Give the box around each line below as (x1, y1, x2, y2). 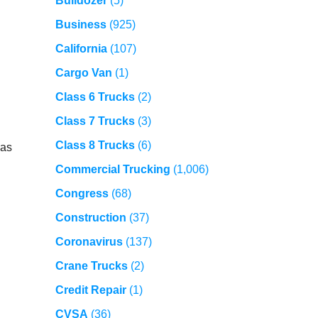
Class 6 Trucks (55, 91, 135, 104)
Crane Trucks (55, 260, 128, 273)
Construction (55, 212, 126, 224)
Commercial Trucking (55, 163, 170, 176)
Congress (55, 187, 109, 200)
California (55, 43, 107, 55)
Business (55, 18, 106, 31)
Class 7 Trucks (55, 115, 135, 128)
